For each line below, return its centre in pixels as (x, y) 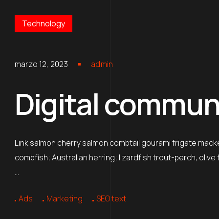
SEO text (111, 198)
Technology (44, 23)
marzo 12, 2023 (42, 64)
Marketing (65, 198)
